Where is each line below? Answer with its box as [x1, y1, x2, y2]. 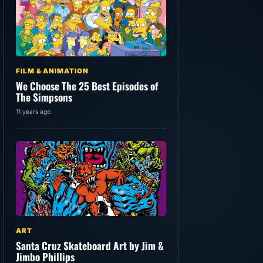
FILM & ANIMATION [16, 67, 89, 76]
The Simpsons [16, 89, 72, 105]
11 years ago [16, 108, 50, 116]
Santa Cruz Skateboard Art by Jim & [16, 238, 164, 254]
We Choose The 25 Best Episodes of [16, 78, 159, 94]
